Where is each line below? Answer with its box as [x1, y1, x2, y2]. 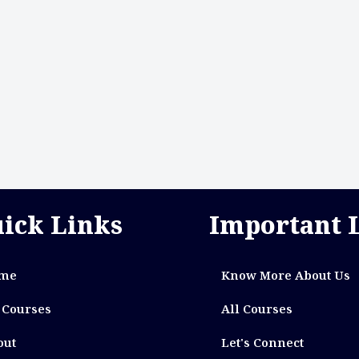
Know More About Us [220, 267, 350, 284]
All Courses [220, 301, 292, 317]
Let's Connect [220, 334, 304, 351]
